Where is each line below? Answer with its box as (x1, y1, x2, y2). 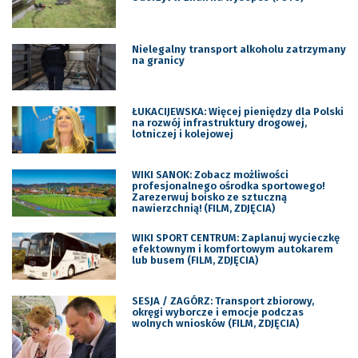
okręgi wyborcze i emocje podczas (131, 306, 304, 319)
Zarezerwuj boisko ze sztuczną (131, 191, 287, 204)
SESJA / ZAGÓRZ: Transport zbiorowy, (131, 295, 314, 308)
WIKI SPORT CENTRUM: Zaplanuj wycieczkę (131, 232, 340, 245)
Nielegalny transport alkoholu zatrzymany (131, 42, 346, 55)
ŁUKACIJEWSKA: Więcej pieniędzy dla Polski (131, 105, 344, 118)
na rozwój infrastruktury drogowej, (131, 117, 307, 129)
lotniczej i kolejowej (131, 128, 233, 141)
